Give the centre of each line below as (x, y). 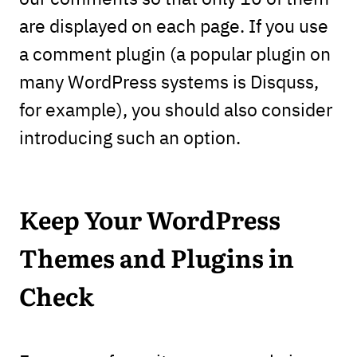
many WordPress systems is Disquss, (169, 81)
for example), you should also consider (175, 109)
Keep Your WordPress (149, 222)
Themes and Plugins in (156, 260)
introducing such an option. (129, 137)
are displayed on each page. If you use (173, 25)
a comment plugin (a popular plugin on (175, 53)
